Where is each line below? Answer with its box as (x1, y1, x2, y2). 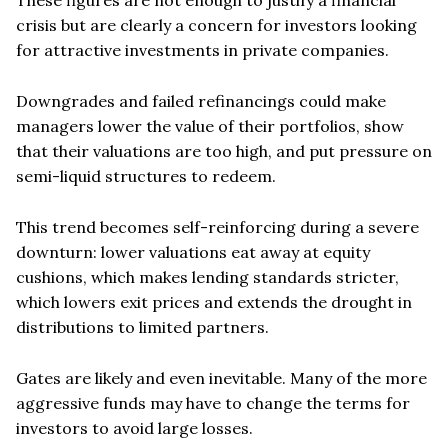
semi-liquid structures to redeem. (16, 165, 276, 186)
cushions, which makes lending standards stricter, (16, 266, 399, 287)
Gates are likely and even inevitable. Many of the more (16, 367, 427, 388)
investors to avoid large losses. (16, 417, 253, 438)
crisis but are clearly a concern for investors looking (16, 14, 417, 35)
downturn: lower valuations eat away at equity (16, 241, 370, 262)
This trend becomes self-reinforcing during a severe (16, 216, 419, 237)
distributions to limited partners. (16, 316, 269, 337)
